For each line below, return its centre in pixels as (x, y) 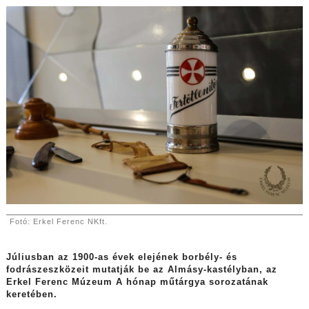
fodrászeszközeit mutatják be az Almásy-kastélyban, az (141, 270)
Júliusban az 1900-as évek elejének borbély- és (121, 258)
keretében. (31, 295)
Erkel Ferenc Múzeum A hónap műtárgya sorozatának (137, 282)
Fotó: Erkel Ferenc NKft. (60, 222)
